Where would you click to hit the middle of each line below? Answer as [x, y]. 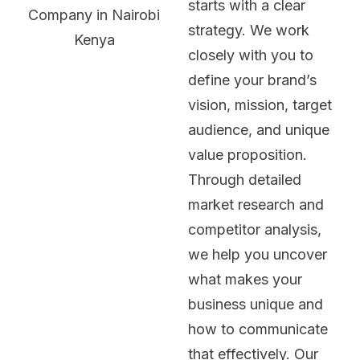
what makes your [245, 279]
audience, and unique [259, 129]
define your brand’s [252, 80]
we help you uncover [258, 254]
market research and [256, 204]
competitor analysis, [255, 229]
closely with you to [251, 55]
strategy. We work [249, 30]
